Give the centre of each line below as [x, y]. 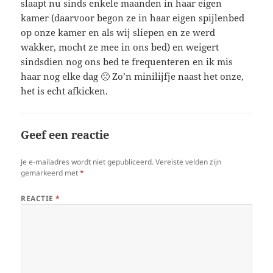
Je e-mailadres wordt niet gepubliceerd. [87, 161]
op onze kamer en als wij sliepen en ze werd [118, 32]
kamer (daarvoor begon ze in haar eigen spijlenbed [133, 17]
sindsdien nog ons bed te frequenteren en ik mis [127, 61]
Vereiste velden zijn [189, 161]
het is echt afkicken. [65, 90]
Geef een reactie [65, 134]
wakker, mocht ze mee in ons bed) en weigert [120, 47]
